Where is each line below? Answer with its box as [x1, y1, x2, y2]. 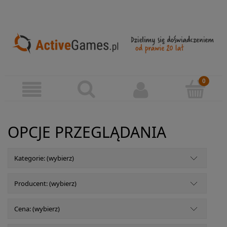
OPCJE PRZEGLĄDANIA [8, 121, 166, 142]
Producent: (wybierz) [14, 178, 77, 188]
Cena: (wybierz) [14, 204, 60, 213]
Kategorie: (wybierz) [14, 153, 74, 163]
